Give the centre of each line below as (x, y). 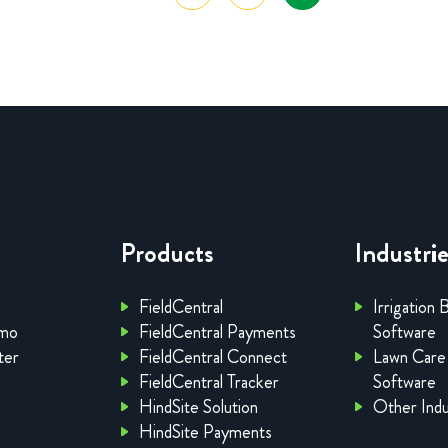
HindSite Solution (199, 407)
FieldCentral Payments (218, 332)
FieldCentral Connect (213, 357)
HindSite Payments (206, 432)
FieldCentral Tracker (209, 382)
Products (168, 254)
